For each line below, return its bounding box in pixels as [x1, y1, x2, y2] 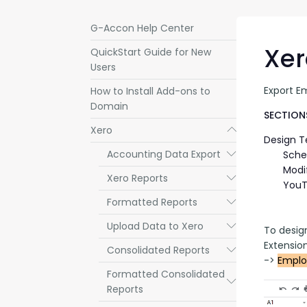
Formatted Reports [107, 195, 197, 209]
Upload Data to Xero [107, 219, 204, 233]
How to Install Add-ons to [90, 84, 210, 98]
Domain [90, 99, 128, 113]
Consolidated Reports [107, 243, 210, 257]
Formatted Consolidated [107, 267, 225, 281]
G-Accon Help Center [90, 21, 194, 35]
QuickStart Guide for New [90, 45, 211, 59]
